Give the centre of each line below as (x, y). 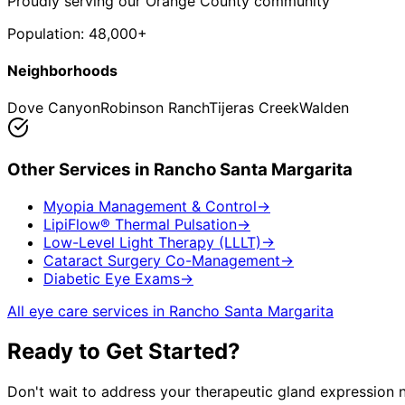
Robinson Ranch (155, 108)
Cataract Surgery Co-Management (162, 260)
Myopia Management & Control (150, 206)
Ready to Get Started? (124, 351)
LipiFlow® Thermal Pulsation (140, 224)
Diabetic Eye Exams (112, 278)
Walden (324, 108)
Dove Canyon (54, 108)
